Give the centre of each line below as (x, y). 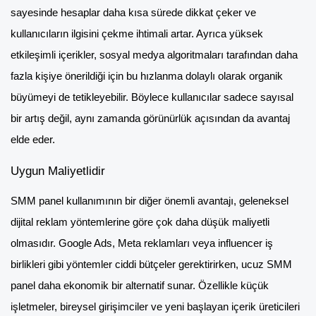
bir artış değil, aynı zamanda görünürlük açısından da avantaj (150, 119)
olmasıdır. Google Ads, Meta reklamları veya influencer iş (142, 244)
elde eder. (33, 140)
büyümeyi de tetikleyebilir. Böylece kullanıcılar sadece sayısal (152, 98)
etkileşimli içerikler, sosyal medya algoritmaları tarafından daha (154, 55)
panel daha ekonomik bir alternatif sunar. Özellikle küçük (140, 286)
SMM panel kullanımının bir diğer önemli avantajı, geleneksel (150, 201)
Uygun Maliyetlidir (58, 171)
